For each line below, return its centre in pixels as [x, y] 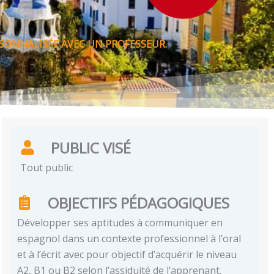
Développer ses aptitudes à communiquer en [120, 222]
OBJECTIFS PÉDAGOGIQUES [139, 202]
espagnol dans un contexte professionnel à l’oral [129, 238]
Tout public [47, 167]
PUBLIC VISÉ [91, 147]
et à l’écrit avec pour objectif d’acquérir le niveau [127, 254]
